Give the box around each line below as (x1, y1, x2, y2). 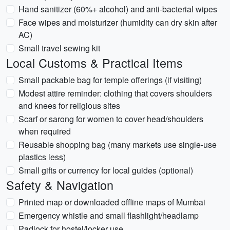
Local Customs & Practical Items (6, 54, 183, 71)
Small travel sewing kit (18, 42, 100, 54)
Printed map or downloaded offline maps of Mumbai (18, 196, 205, 208)
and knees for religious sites (18, 100, 120, 111)
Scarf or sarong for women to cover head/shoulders (18, 113, 203, 125)
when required (18, 125, 71, 137)
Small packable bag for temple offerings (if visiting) (18, 74, 202, 86)
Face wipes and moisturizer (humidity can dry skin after (18, 16, 217, 28)
